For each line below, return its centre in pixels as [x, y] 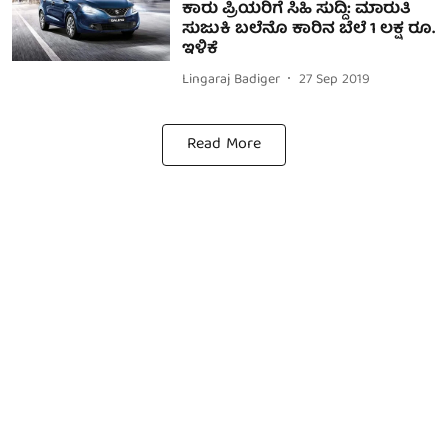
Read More [224, 145]
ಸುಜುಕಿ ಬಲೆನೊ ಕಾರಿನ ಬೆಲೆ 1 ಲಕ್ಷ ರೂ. [308, 30]
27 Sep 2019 [334, 79]
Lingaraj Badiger [230, 79]
